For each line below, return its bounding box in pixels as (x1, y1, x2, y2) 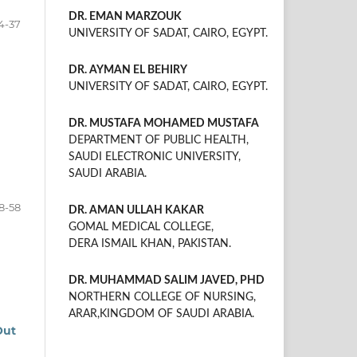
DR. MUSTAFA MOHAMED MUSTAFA (69, 117, 259, 129)
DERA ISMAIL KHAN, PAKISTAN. (69, 237, 231, 249)
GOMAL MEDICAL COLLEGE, (69, 221, 214, 233)
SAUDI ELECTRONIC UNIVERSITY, (69, 151, 241, 163)
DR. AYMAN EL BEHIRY (69, 64, 187, 76)
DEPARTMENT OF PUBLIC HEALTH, (69, 134, 249, 146)
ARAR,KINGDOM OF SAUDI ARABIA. (69, 308, 254, 320)
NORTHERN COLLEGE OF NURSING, (69, 291, 256, 303)
